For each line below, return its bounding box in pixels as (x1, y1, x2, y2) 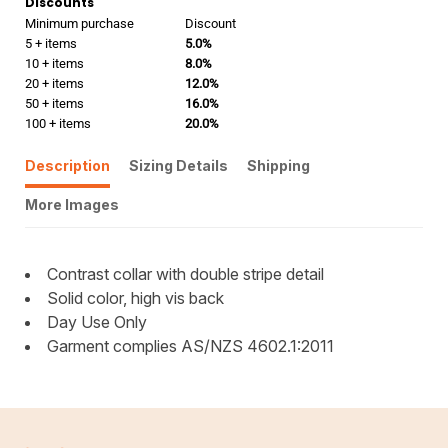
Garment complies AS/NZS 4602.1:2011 (47, 336, 334, 356)
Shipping (247, 157, 310, 174)
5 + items (25, 36, 77, 51)
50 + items (25, 96, 84, 111)
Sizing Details (129, 157, 228, 174)
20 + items (25, 76, 84, 91)
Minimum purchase (25, 16, 134, 31)
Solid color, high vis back (47, 288, 224, 308)
